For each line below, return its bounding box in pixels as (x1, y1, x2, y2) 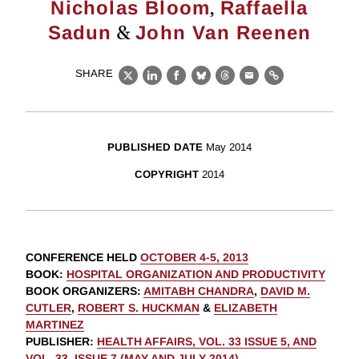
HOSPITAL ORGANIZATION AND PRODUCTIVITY (67, 268, 325, 281)
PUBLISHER (26, 335, 90, 349)
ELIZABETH (214, 301, 277, 315)
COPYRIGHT (135, 168, 199, 181)
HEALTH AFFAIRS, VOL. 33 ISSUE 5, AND (97, 335, 317, 349)
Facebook (175, 77, 237, 91)
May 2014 (206, 141, 252, 154)
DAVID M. (260, 284, 310, 298)
